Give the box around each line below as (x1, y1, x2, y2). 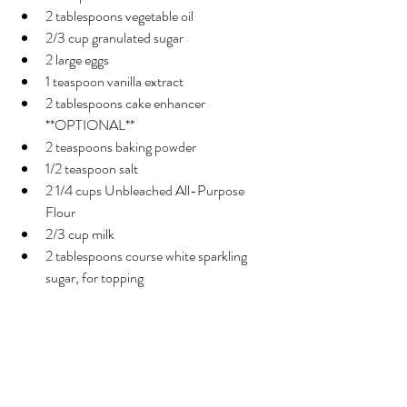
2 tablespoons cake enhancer (45, 93, 208, 114)
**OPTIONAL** (45, 114, 134, 136)
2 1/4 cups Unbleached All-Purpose (45, 180, 247, 202)
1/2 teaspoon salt (45, 158, 138, 180)
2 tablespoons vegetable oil (45, 5, 194, 27)
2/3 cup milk (45, 223, 114, 245)
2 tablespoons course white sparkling (45, 245, 250, 267)
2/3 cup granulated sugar (45, 27, 184, 49)
